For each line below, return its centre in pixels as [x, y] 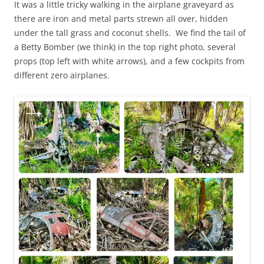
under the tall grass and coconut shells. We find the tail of [130, 32]
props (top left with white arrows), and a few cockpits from [129, 61]
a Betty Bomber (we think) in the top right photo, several [125, 47]
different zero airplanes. [62, 75]
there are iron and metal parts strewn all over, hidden [121, 18]
